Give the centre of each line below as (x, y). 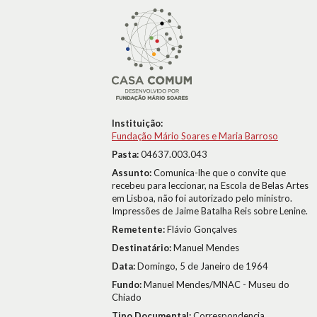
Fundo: (128, 284)
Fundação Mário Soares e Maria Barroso (195, 136)
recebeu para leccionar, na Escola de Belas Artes (210, 185)
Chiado (127, 297)
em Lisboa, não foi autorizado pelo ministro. (202, 198)
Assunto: (133, 173)
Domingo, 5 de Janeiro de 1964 (203, 266)
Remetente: (139, 229)
